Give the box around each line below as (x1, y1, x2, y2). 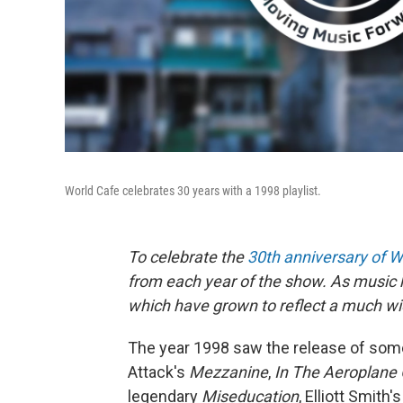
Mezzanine (189, 362, 268, 381)
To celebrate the (128, 246, 247, 266)
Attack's (128, 362, 189, 381)
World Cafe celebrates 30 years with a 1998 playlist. (65, 183, 321, 198)
